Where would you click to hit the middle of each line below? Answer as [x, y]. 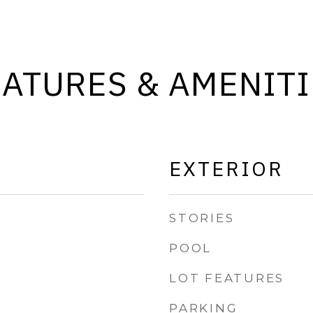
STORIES [202, 218]
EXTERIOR [226, 168]
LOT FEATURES [227, 278]
